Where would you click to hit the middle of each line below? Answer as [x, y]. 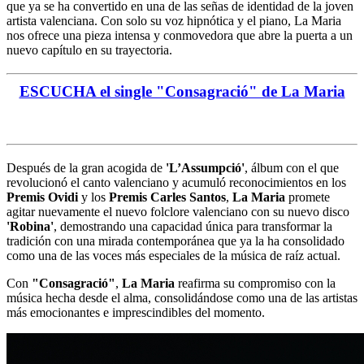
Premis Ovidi [42, 197]
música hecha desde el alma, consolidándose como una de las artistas [182, 297]
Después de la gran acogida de [86, 167]
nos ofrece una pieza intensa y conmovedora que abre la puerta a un [180, 36]
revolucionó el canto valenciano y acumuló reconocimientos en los [176, 182]
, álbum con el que [292, 167]
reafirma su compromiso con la [255, 283]
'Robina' [30, 226]
